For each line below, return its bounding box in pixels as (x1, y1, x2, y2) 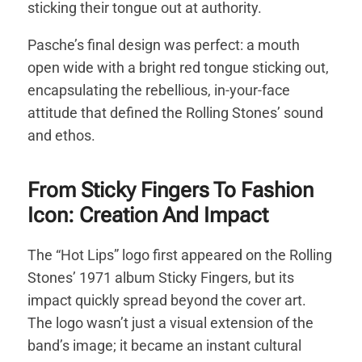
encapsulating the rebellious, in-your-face (27, 81, 291, 99)
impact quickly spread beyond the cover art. (27, 291, 307, 309)
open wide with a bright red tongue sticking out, (27, 58, 330, 76)
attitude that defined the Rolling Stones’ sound (27, 103, 324, 121)
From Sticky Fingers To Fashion (27, 177, 314, 202)
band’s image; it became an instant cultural (27, 336, 302, 354)
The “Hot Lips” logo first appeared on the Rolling (27, 246, 333, 263)
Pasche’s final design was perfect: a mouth (27, 36, 301, 53)
